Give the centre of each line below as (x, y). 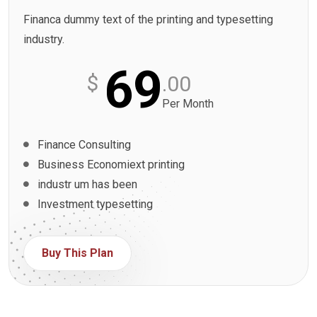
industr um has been (87, 184)
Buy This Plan (77, 253)
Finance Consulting (84, 144)
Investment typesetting (95, 204)
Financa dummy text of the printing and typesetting (148, 19)
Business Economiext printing (111, 164)
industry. (44, 39)
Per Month (188, 103)
